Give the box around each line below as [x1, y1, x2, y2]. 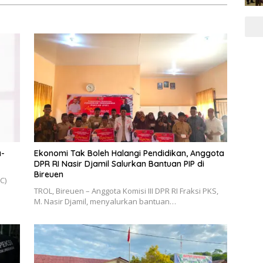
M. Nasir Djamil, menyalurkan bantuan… [33, 196, 176, 207]
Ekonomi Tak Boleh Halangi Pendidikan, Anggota [33, 148, 224, 159]
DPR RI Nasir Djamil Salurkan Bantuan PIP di [33, 159, 204, 170]
